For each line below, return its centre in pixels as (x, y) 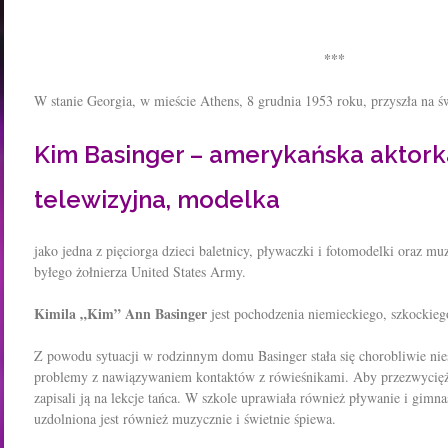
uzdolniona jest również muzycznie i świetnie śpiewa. (185, 418)
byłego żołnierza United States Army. (140, 271)
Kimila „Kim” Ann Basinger (120, 313)
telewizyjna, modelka (157, 199)
